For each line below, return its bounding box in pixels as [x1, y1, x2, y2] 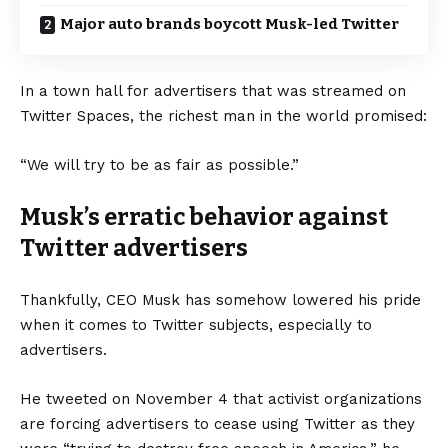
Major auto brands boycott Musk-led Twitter [60, 14, 399, 33]
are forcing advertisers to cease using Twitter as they [20, 414, 415, 433]
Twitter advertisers [20, 233, 248, 262]
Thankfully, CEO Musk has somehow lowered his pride [20, 290, 421, 309]
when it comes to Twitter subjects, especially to [20, 315, 372, 334]
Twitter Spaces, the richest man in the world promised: [20, 106, 427, 125]
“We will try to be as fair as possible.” [20, 155, 299, 174]
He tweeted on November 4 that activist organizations [20, 389, 422, 408]
